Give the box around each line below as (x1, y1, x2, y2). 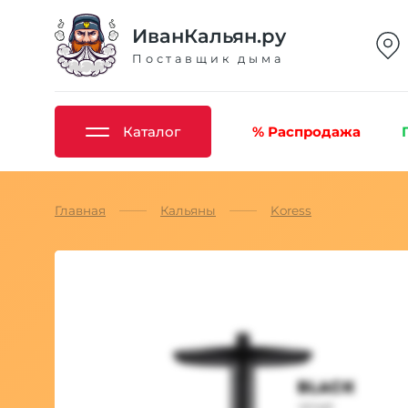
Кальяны (160, 203, 216, 218)
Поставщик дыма (132, 52, 284, 66)
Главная (55, 203, 106, 218)
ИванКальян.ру (132, 25, 286, 48)
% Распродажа (251, 123, 361, 140)
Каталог (122, 123, 180, 140)
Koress (270, 203, 311, 218)
